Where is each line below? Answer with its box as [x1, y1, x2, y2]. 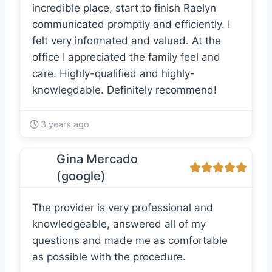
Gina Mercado [56, 152, 138, 167]
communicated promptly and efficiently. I [32, 18, 230, 31]
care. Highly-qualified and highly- [32, 67, 195, 80]
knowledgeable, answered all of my [32, 218, 206, 231]
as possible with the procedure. [32, 251, 186, 263]
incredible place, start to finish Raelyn [32, 2, 216, 15]
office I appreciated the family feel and [32, 51, 220, 64]
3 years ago [38, 119, 89, 130]
